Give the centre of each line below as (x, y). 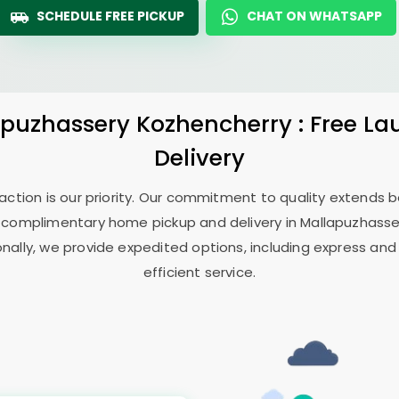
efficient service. (199, 272)
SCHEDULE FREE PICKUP (110, 16)
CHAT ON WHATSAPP (314, 16)
